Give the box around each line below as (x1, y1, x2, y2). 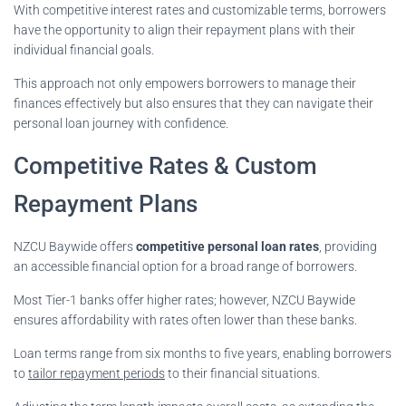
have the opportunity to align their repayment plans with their (14, 22, 355, 37)
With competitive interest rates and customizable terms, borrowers (14, 2, 386, 17)
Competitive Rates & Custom (14, 151, 317, 179)
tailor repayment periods (28, 365, 165, 381)
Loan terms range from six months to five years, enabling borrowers (14, 345, 391, 361)
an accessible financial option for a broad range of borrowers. (14, 258, 357, 274)
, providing (319, 238, 377, 254)
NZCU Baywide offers (14, 238, 136, 254)
